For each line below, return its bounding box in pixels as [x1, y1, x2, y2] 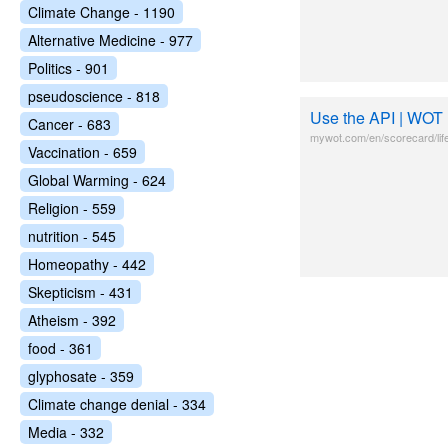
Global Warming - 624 [28, 170, 166, 190]
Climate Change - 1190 [28, 2, 175, 22]
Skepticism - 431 [28, 282, 133, 302]
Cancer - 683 [28, 114, 111, 134]
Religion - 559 [28, 198, 116, 218]
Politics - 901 [28, 58, 109, 78]
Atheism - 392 [28, 310, 116, 330]
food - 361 [28, 338, 93, 358]
